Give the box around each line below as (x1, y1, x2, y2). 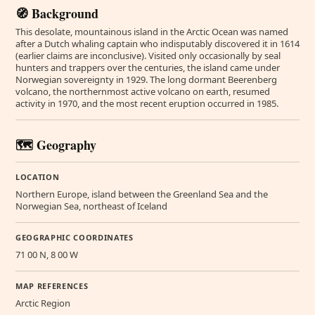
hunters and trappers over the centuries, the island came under (15, 60, 280, 74)
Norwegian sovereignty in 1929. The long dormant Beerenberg (15, 72, 277, 86)
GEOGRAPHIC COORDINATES (15, 231, 134, 243)
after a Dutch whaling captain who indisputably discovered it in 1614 (15, 37, 300, 50)
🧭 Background (15, 4, 98, 22)
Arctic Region (15, 296, 70, 309)
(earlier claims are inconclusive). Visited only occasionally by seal (15, 49, 281, 62)
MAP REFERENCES (15, 280, 89, 291)
